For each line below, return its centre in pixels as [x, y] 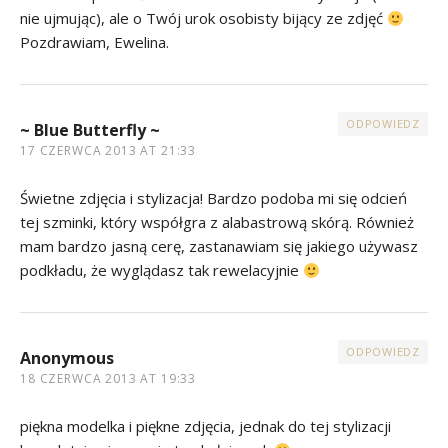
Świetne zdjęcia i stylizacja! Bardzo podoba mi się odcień [213, 198]
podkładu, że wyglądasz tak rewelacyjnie [161, 270]
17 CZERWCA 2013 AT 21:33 [108, 151]
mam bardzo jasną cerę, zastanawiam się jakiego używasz [219, 246]
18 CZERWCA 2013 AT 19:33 [108, 379]
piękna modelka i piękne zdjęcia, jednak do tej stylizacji [205, 426]
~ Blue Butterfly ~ [90, 130]
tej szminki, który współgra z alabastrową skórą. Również [217, 222]
